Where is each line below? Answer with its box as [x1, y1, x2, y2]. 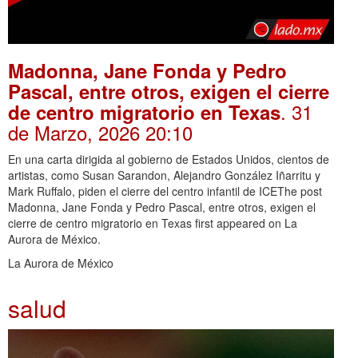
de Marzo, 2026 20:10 [8, 117, 193, 146]
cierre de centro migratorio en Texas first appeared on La [8, 214, 297, 231]
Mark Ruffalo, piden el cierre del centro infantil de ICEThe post [8, 182, 322, 199]
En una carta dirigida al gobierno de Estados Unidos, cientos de [8, 150, 329, 167]
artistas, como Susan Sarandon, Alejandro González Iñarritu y [8, 166, 320, 183]
